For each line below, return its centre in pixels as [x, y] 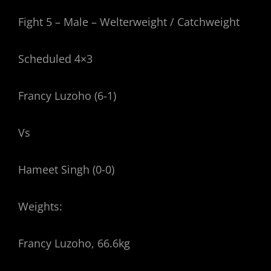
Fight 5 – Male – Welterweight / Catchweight [129, 22]
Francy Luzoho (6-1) [67, 96]
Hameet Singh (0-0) [66, 170]
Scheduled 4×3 [55, 59]
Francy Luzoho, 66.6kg [74, 243]
